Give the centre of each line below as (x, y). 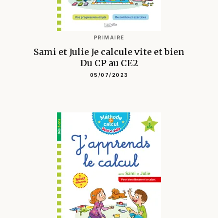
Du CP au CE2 (109, 63)
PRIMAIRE (109, 37)
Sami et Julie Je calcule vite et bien (109, 52)
